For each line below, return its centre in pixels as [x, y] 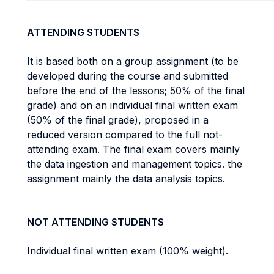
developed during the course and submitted [128, 76]
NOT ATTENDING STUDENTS [95, 222]
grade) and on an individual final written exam [132, 105]
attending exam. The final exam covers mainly [133, 149]
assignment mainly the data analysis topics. [128, 179]
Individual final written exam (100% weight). [128, 251]
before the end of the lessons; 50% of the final [136, 91]
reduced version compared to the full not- [125, 135]
